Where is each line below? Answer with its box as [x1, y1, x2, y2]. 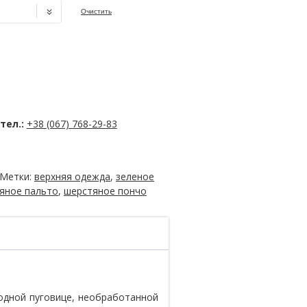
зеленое [116, 169, 154, 183]
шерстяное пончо [64, 184, 147, 197]
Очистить [81, 8, 112, 15]
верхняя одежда [34, 169, 110, 183]
